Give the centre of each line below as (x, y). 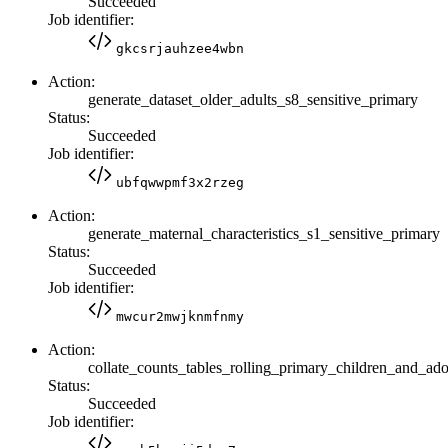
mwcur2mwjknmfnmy (180, 316)
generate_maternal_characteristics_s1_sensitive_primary (264, 233)
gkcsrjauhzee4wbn (180, 48)
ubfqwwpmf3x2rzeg (180, 182)
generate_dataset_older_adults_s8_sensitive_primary (253, 99)
